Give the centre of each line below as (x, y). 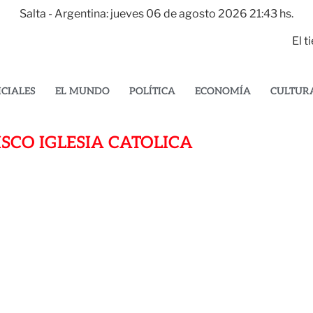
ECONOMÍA (223, 91)
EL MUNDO (83, 91)
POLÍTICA (153, 91)
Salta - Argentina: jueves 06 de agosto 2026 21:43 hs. (156, 14)
